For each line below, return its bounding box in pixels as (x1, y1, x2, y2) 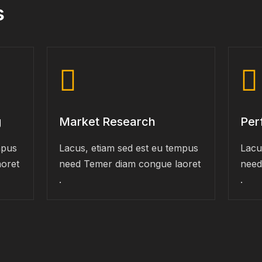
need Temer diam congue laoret (59, 158, 201, 170)
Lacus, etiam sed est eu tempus (59, 142, 199, 154)
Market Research (59, 115, 156, 129)
